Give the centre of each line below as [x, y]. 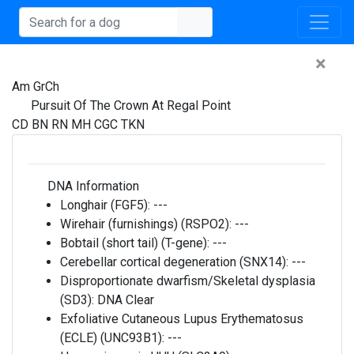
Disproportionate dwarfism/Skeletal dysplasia [188, 281]
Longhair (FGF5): [107, 205]
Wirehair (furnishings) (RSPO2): [147, 224]
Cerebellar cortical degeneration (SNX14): [176, 262]
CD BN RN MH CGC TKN [78, 124]
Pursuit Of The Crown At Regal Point [131, 105]
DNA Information [92, 186]
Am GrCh [36, 87]
